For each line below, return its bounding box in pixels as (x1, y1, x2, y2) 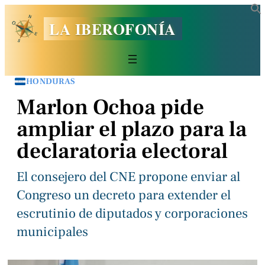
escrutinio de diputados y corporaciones (17, 205, 248, 223)
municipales (17, 223, 88, 241)
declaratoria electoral (17, 137, 228, 166)
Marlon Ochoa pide (17, 93, 204, 122)
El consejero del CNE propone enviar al (17, 168, 240, 186)
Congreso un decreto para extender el (17, 186, 231, 205)
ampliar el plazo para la (17, 115, 247, 144)
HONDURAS (26, 75, 76, 87)
